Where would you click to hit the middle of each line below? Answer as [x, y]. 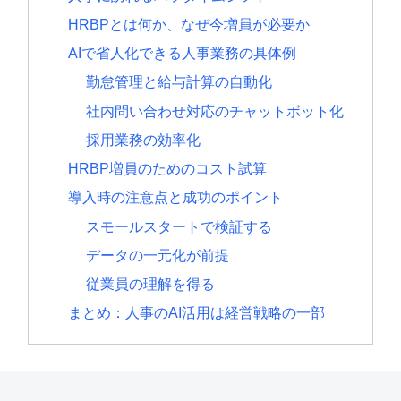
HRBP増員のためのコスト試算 [168, 169]
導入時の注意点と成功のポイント [176, 197]
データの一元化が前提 [157, 255]
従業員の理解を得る [150, 284]
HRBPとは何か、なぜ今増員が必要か [189, 24]
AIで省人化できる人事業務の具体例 [183, 53]
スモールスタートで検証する [179, 226]
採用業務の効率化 [143, 139]
